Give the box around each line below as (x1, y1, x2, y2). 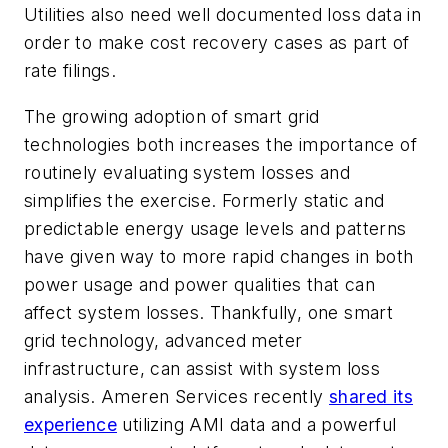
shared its (329, 385, 414, 407)
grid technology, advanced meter (24, 329, 303, 351)
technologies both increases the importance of (24, 133, 417, 155)
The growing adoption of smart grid (24, 105, 320, 127)
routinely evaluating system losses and (24, 161, 351, 183)
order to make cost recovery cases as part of (24, 32, 410, 54)
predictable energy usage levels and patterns (24, 217, 407, 239)
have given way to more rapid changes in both (24, 245, 414, 267)
